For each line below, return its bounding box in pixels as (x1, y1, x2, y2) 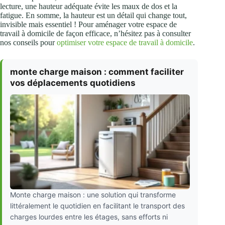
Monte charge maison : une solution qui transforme (10, 190, 176, 199)
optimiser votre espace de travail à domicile (57, 38, 193, 47)
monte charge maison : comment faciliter (10, 67, 184, 77)
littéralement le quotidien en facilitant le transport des (10, 201, 185, 210)
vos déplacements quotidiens (10, 78, 136, 88)
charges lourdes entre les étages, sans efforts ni (10, 212, 168, 221)
